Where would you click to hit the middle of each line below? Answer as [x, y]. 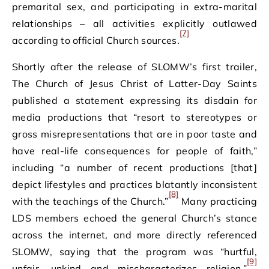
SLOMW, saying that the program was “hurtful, [134, 252]
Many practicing [218, 201]
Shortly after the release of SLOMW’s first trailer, [134, 67]
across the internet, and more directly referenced [134, 235]
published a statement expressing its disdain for [134, 100]
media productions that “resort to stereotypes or [134, 117]
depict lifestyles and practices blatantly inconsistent [134, 184]
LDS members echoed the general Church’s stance [134, 218]
